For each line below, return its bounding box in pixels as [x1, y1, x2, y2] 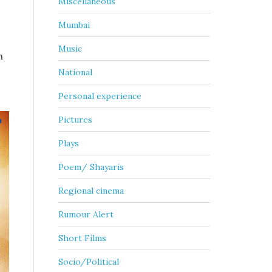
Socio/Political [58, 256, 119, 267]
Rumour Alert [58, 209, 114, 220]
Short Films [58, 233, 106, 243]
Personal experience [58, 90, 141, 101]
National [58, 67, 92, 78]
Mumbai [58, 19, 90, 30]
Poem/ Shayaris [58, 161, 124, 172]
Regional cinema [58, 185, 124, 196]
